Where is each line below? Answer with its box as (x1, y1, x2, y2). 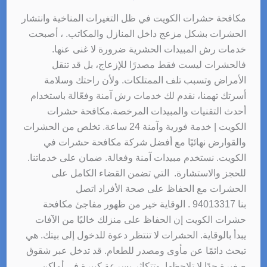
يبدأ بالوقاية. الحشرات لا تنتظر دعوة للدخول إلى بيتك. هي (26, 229, 247, 240)
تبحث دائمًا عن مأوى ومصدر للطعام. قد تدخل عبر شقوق (26, 245, 247, 256)
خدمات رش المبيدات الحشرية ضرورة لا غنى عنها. (52, 44, 247, 54)
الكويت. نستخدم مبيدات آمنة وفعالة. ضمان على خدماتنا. (27, 152, 247, 163)
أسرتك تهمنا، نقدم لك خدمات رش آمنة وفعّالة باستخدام (30, 90, 247, 101)
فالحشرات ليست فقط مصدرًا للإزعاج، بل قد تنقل (52, 59, 247, 70)
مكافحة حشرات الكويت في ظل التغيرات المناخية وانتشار (21, 13, 247, 23)
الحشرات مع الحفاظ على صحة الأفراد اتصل (76, 183, 247, 194)
